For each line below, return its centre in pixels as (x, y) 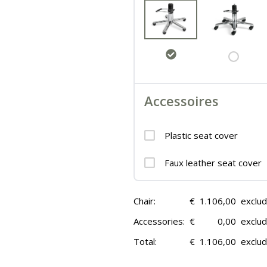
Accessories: (159, 221)
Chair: (145, 201)
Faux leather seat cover (213, 163)
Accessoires (181, 101)
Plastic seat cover (201, 136)
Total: (145, 242)
